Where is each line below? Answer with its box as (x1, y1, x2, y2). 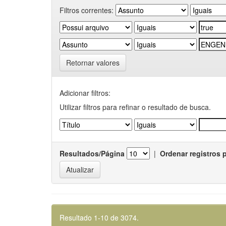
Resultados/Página (60, 148, 125, 158)
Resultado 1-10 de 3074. (60, 212, 139, 222)
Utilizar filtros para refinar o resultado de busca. (60, 102, 211, 112)
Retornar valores (66, 58, 120, 68)
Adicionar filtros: (60, 88, 110, 98)
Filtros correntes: (60, 5, 114, 15)
